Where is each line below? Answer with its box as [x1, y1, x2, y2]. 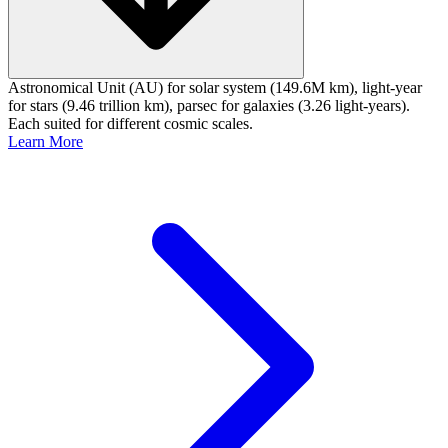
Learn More [8, 133, 83, 151]
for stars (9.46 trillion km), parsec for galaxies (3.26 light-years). [8, 97, 410, 115]
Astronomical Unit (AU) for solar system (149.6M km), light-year [8, 79, 422, 97]
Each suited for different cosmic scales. [8, 115, 253, 133]
